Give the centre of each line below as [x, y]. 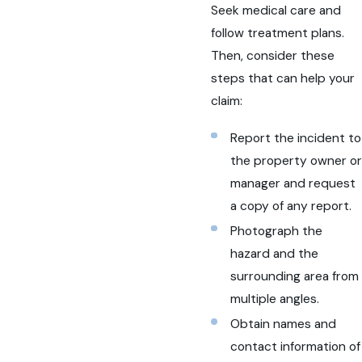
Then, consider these [273, 56]
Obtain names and [283, 324]
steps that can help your [283, 79]
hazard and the [274, 253]
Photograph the [276, 231]
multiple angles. [274, 299]
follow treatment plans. [278, 34]
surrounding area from [294, 276]
